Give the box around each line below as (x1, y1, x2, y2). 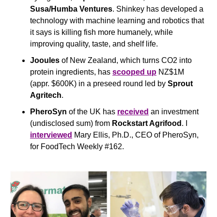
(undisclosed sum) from (30, 119, 112, 127)
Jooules (30, 56, 62, 64)
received (117, 107, 149, 116)
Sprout (168, 79, 193, 88)
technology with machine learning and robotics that (30, 16, 204, 25)
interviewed (30, 130, 72, 139)
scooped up (112, 67, 156, 76)
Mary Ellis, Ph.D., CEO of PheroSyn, (72, 130, 199, 139)
